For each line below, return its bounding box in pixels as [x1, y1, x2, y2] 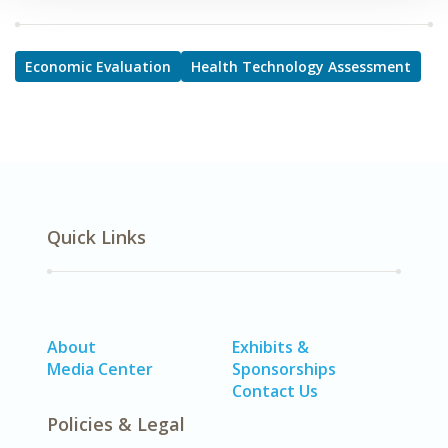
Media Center [47, 358, 153, 380]
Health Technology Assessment [191, 57, 411, 76]
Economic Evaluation [25, 57, 171, 76]
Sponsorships [232, 358, 336, 380]
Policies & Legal [47, 412, 185, 436]
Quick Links [47, 225, 146, 249]
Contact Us [232, 380, 318, 402]
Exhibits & [232, 336, 309, 358]
